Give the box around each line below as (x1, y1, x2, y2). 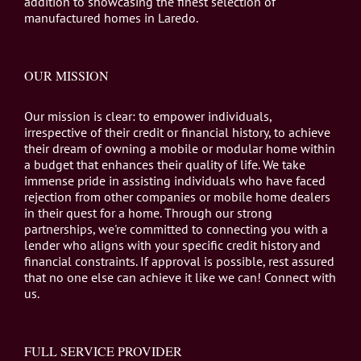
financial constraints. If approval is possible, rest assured (24, 252, 334, 269)
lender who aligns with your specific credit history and (24, 236, 321, 253)
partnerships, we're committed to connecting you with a (24, 220, 328, 237)
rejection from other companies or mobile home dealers (24, 188, 330, 205)
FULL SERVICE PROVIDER (24, 342, 182, 359)
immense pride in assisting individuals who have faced (24, 172, 326, 189)
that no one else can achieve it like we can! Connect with (24, 268, 336, 285)
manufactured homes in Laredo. (24, 9, 198, 26)
